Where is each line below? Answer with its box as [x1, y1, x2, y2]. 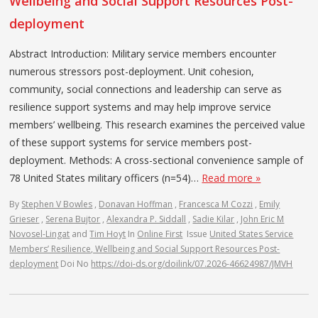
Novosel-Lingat [9, 227, 70, 240]
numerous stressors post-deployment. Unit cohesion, [9, 64, 255, 78]
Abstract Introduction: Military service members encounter [9, 46, 277, 60]
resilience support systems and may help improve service [9, 99, 272, 114]
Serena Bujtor [45, 212, 101, 225]
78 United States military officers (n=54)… [9, 170, 202, 185]
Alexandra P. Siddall [106, 212, 187, 225]
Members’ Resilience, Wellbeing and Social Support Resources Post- [9, 242, 280, 255]
